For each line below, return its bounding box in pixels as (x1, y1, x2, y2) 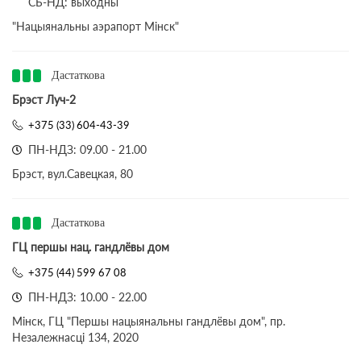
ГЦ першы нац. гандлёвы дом (12, 240, 169, 254)
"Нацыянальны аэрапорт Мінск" (12, 19, 179, 33)
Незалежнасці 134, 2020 (12, 330, 139, 344)
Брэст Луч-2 (12, 93, 76, 106)
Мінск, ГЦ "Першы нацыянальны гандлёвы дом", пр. (12, 314, 285, 328)
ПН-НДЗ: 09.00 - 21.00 (28, 143, 147, 156)
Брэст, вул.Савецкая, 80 (12, 167, 133, 180)
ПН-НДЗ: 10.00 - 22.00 (28, 290, 147, 304)
